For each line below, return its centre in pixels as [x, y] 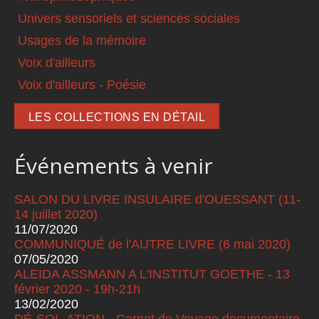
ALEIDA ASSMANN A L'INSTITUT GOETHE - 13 [152, 274]
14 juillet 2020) [56, 215]
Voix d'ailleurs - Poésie [82, 85]
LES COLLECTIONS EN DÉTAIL [117, 117]
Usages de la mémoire [82, 41]
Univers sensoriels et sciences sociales [129, 19]
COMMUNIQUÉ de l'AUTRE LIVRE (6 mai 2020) [152, 245]
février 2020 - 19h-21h [77, 289]
